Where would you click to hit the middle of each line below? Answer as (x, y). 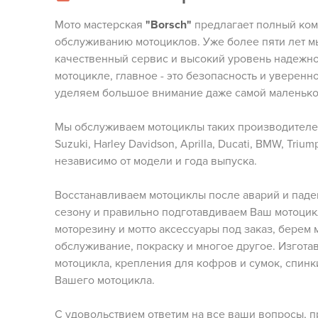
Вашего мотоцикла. (104, 280)
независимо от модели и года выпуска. (155, 161)
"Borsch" (168, 25)
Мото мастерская (100, 25)
